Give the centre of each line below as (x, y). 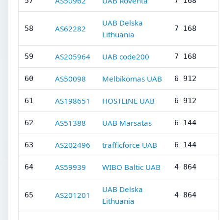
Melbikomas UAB (132, 79)
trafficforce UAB (130, 145)
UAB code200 (126, 56)
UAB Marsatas (127, 123)
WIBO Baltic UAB (131, 167)
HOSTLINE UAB (128, 101)
